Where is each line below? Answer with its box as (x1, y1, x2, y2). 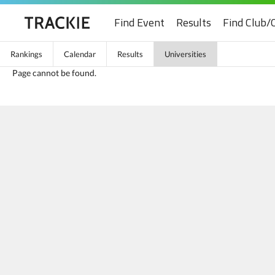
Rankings (10, 49, 42, 59)
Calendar (64, 49, 96, 59)
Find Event (114, 14, 165, 31)
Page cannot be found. (12, 68, 96, 78)
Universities (165, 49, 206, 59)
